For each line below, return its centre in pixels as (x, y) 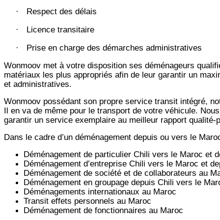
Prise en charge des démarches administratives (114, 47)
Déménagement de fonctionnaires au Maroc (103, 210)
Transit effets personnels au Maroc (87, 201)
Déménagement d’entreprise (76, 163)
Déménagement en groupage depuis (91, 182)
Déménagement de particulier (79, 154)
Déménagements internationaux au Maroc (100, 191)
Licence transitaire (60, 29)
